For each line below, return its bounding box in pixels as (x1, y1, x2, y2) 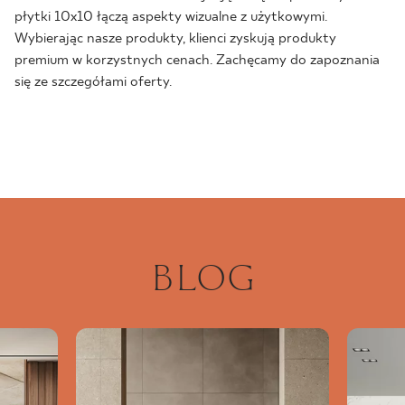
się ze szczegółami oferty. (14, 73, 172, 91)
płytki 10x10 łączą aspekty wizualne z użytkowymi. (14, 8, 327, 26)
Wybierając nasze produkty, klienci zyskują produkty (14, 30, 336, 48)
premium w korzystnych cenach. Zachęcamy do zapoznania (14, 52, 380, 70)
